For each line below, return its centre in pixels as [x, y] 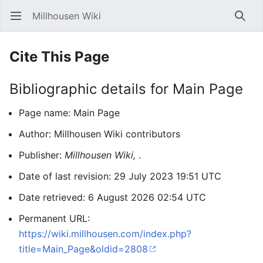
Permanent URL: [54, 218]
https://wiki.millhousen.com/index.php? [105, 234]
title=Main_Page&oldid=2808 [83, 249]
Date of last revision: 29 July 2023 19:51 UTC [120, 176]
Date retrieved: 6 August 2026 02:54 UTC [112, 197]
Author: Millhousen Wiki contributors [100, 134]
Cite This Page [59, 57]
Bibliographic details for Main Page [126, 89]
